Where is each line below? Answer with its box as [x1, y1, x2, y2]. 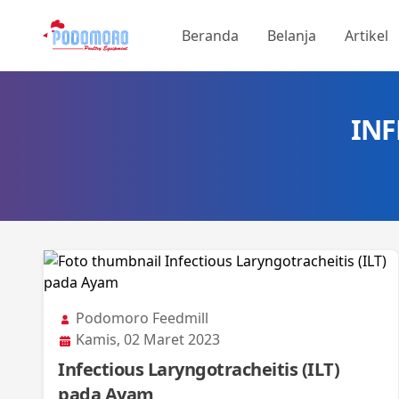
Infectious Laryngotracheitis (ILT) [58, 357, 339, 381]
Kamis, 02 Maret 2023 [72, 330, 220, 349]
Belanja [267, 26, 316, 45]
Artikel [345, 26, 388, 45]
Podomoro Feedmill [72, 308, 208, 328]
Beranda [182, 26, 239, 45]
